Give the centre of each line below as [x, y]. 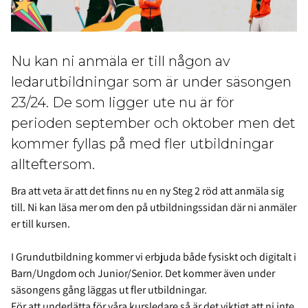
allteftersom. [53, 165]
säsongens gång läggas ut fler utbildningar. [109, 290]
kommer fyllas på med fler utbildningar [143, 144]
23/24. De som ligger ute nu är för [123, 103]
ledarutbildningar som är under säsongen [151, 82]
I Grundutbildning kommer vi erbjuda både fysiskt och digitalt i [154, 257]
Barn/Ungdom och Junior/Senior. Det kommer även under [143, 274]
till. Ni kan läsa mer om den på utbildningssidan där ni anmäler [154, 208]
